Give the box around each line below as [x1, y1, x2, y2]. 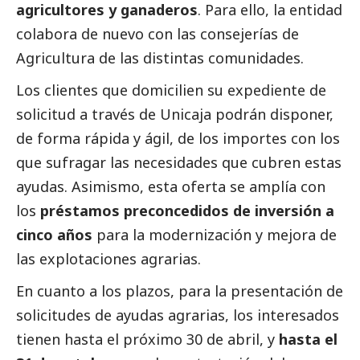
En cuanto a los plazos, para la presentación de [16, 281, 343, 301]
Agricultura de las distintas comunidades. [16, 48, 304, 68]
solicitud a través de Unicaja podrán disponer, [16, 104, 333, 125]
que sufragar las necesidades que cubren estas [16, 153, 342, 173]
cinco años [16, 225, 92, 245]
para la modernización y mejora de [96, 225, 337, 245]
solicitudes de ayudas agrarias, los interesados [16, 305, 339, 325]
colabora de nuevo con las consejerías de [16, 24, 299, 44]
